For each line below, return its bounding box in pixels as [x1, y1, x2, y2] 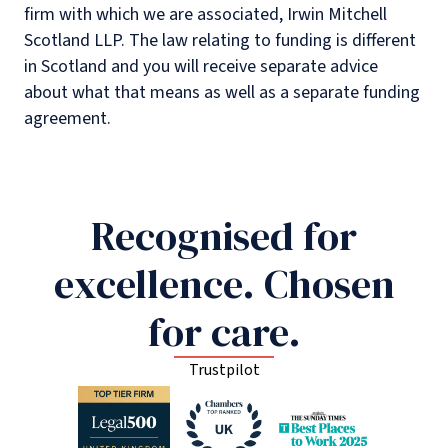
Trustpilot [188, 358, 260, 381]
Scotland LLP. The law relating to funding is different [24, 27, 416, 53]
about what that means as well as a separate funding [24, 79, 420, 105]
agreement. [24, 105, 111, 131]
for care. [147, 304, 301, 359]
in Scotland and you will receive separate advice [24, 53, 378, 79]
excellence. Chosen [53, 256, 395, 311]
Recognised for [91, 208, 357, 263]
